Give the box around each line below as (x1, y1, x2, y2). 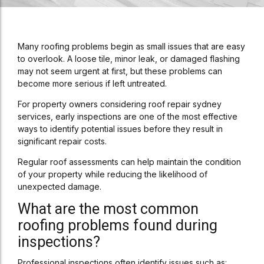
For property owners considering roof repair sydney (18, 99, 222, 109)
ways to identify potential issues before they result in (18, 124, 223, 134)
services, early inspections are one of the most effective (18, 111, 237, 121)
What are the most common (18, 200, 199, 217)
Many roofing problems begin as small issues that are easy (18, 41, 245, 51)
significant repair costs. (18, 136, 107, 146)
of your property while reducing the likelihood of (18, 169, 207, 179)
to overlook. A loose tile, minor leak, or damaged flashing (18, 54, 240, 64)
